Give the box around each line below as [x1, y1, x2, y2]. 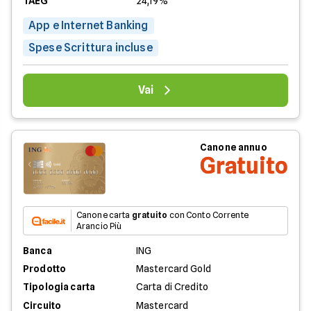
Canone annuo [200, 141, 267, 153]
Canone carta [76, 210, 132, 221]
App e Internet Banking [28, 18, 149, 32]
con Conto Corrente [167, 210, 249, 221]
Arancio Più [76, 221, 122, 232]
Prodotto [23, 263, 67, 275]
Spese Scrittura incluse [28, 40, 153, 54]
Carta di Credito [135, 281, 209, 293]
